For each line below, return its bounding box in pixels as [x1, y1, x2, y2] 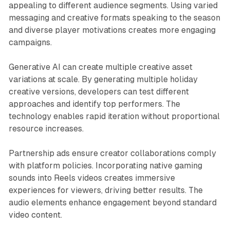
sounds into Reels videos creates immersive [8, 173, 175, 183]
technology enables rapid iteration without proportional [8, 111, 220, 122]
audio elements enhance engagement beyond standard [8, 198, 217, 208]
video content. [8, 210, 62, 220]
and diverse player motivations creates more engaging [8, 25, 216, 35]
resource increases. [8, 124, 84, 134]
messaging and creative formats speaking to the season [8, 13, 220, 23]
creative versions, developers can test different [8, 87, 189, 97]
